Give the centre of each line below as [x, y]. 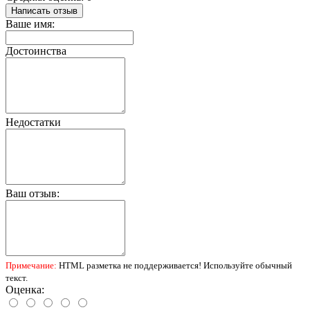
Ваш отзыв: [33, 193]
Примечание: [31, 265]
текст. [17, 277]
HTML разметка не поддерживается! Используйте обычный [174, 265]
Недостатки [33, 122]
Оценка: [25, 289]
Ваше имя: [30, 24]
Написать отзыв [44, 10]
